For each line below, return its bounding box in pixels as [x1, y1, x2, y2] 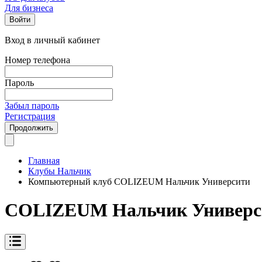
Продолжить [9, 123, 53, 132]
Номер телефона [5, 55, 70, 65]
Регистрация [5, 111, 55, 121]
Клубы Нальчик [28, 166, 91, 176]
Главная [28, 156, 60, 166]
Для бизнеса [5, 3, 53, 13]
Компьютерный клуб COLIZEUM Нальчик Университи [28, 177, 250, 187]
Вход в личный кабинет [5, 35, 100, 45]
